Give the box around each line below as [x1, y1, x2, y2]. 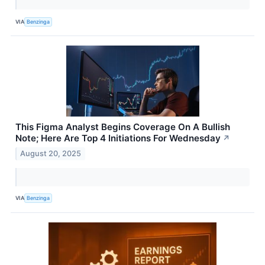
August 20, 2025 [20, 148, 82, 158]
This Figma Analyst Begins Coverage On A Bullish [15, 121, 230, 133]
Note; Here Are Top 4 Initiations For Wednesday [15, 132, 221, 144]
